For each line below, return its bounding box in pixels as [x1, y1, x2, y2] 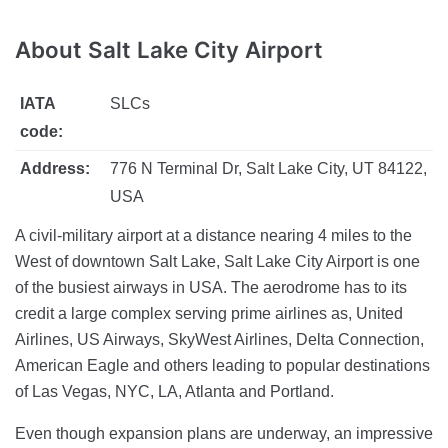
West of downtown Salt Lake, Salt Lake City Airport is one [15, 253, 420, 270]
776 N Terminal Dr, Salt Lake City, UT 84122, [109, 160, 427, 177]
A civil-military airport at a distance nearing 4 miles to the [15, 227, 412, 244]
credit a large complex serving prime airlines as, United [15, 305, 403, 322]
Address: [19, 160, 90, 177]
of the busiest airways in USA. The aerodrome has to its [15, 279, 407, 296]
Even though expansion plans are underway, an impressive [15, 425, 433, 442]
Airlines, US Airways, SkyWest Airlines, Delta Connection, [15, 331, 424, 348]
